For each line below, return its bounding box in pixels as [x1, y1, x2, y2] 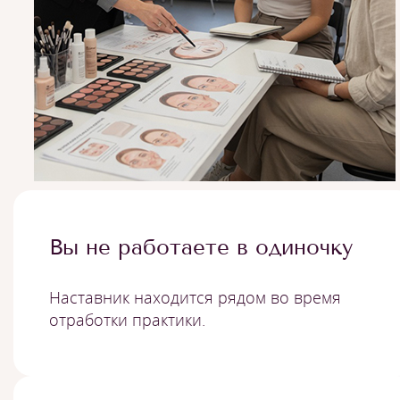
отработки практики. [49, 309, 205, 330]
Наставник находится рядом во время [49, 287, 341, 308]
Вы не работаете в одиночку [49, 234, 353, 260]
